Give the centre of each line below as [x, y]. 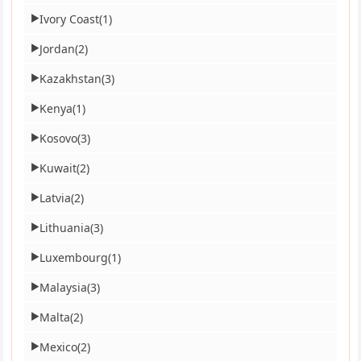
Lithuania [65, 227]
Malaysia [64, 287]
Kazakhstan [71, 78]
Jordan [58, 48]
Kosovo [59, 138]
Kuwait [58, 168]
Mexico [59, 346]
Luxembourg [74, 257]
